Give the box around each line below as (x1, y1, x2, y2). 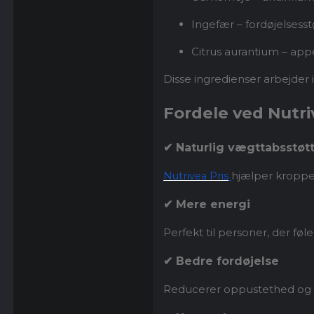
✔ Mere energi (163, 198, 250, 212)
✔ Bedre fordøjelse (163, 254, 279, 268)
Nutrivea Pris (163, 170, 228, 183)
